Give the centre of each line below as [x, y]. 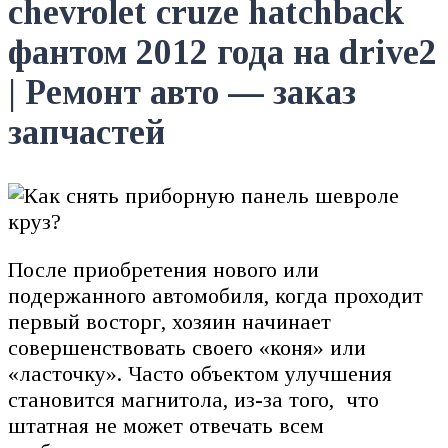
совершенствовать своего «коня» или [187, 347]
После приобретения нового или [163, 269]
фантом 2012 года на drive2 [222, 53]
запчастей [86, 133]
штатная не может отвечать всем [166, 425]
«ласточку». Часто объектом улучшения [200, 373]
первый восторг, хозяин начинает [169, 321]
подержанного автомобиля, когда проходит [215, 295]
